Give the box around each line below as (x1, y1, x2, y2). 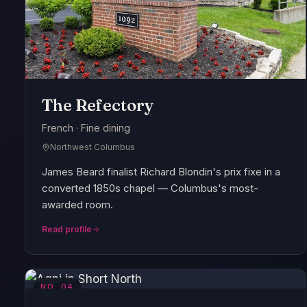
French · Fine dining (42, 122, 130, 134)
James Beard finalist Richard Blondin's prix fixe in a (42, 165, 280, 179)
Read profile (42, 224, 92, 235)
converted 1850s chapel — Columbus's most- (42, 182, 258, 195)
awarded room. (42, 198, 113, 212)
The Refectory (42, 95, 154, 116)
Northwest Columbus (50, 142, 135, 153)
